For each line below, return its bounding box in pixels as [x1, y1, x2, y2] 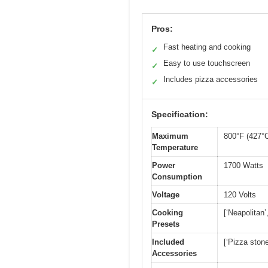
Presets [152, 220, 179, 229]
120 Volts [224, 190, 256, 200]
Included [152, 237, 184, 247]
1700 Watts [224, 161, 263, 170]
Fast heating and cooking [163, 42, 251, 52]
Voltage [152, 190, 179, 200]
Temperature [152, 143, 198, 153]
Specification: [151, 109, 208, 120]
